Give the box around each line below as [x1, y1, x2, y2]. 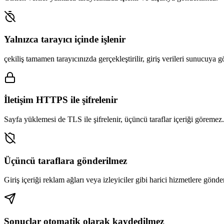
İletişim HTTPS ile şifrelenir [4, 94, 117, 105]
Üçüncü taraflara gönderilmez [4, 155, 127, 166]
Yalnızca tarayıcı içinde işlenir [4, 33, 125, 44]
